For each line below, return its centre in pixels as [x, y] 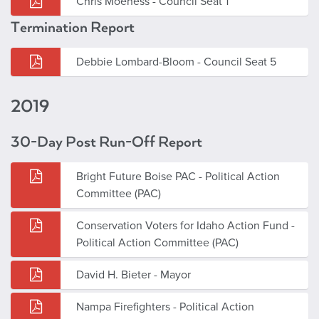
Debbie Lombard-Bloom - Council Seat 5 [176, 62]
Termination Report [73, 27]
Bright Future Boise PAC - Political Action [178, 176]
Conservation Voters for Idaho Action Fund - [185, 225]
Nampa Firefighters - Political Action [165, 307]
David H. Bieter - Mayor [134, 274]
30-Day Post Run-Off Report [106, 142]
